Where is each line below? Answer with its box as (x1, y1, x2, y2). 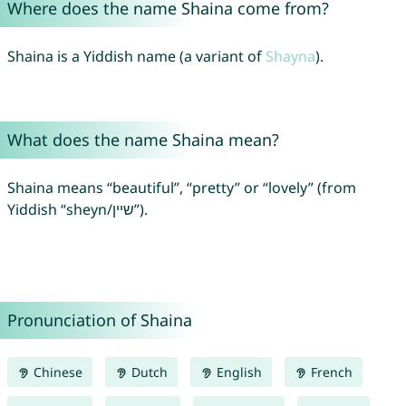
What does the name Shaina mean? (6, 129, 279, 151)
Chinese (29, 363, 82, 382)
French (306, 363, 353, 382)
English (212, 363, 262, 382)
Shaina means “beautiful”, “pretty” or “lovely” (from (6, 178, 356, 198)
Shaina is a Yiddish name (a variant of (6, 46, 266, 67)
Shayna (265, 46, 315, 67)
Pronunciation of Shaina (6, 309, 192, 332)
